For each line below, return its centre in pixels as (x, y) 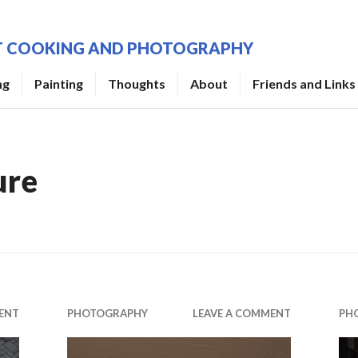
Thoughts (137, 84)
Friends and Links (304, 84)
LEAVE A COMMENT (242, 313)
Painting (59, 84)
